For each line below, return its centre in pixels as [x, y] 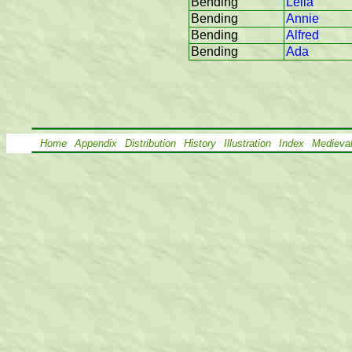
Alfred [302, 35]
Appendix [96, 144]
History [200, 144]
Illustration [247, 144]
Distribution [150, 144]
